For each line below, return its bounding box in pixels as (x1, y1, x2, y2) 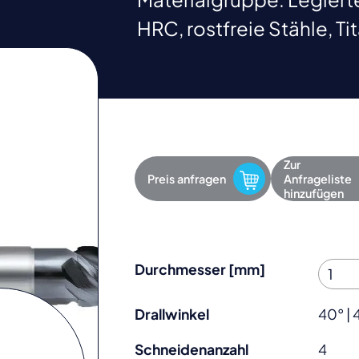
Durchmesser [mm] (135, 260, 266, 278)
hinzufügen (283, 185, 344, 200)
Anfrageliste (283, 171, 352, 186)
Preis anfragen (147, 171, 227, 186)
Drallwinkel (135, 305, 210, 324)
